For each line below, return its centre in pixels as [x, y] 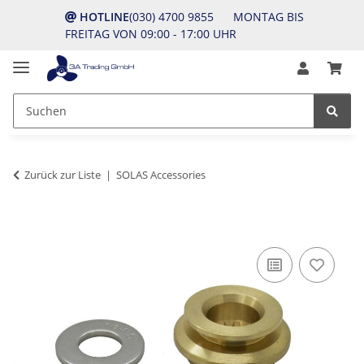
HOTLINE [104, 17]
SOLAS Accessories [161, 174]
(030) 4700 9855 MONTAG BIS [217, 17]
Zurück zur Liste [63, 174]
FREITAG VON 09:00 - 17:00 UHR [151, 34]
